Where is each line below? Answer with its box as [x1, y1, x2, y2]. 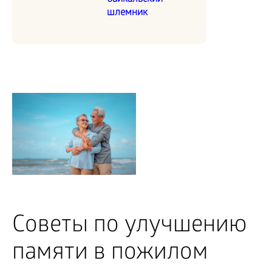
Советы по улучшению [12, 213, 247, 241]
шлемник [107, 7, 148, 19]
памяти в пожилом [12, 240, 208, 268]
